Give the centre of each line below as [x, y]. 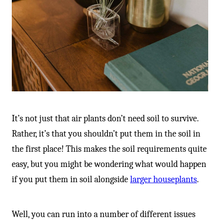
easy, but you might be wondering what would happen [109, 165]
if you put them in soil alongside [71, 180]
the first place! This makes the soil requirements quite [109, 149]
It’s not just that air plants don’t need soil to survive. [105, 119]
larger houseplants [164, 180]
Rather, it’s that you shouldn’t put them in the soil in [106, 134]
